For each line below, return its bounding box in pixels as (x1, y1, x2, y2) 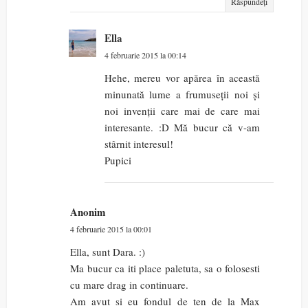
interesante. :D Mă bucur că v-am (104, 120, 260, 135)
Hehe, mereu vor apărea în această (104, 71, 260, 85)
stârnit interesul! (104, 137, 173, 151)
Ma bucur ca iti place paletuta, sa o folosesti (70, 261, 260, 276)
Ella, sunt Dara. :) (70, 245, 145, 259)
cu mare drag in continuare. (70, 278, 188, 292)
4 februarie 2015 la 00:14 (104, 49, 186, 61)
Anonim (70, 204, 106, 220)
